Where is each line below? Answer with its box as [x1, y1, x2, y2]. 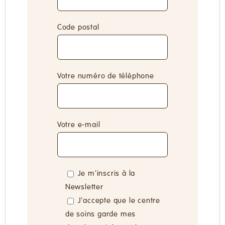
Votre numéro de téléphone [57, 72, 154, 81]
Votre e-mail [57, 121, 100, 130]
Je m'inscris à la [77, 170, 136, 178]
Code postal [57, 24, 102, 32]
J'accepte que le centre [77, 197, 160, 205]
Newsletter [65, 183, 103, 192]
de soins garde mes [65, 210, 136, 219]
